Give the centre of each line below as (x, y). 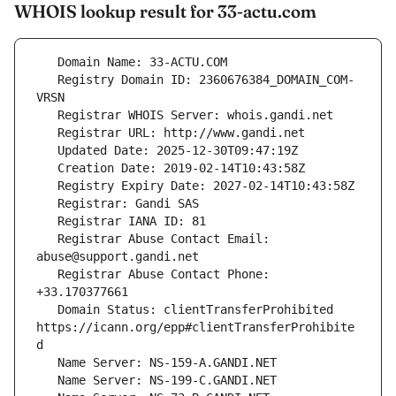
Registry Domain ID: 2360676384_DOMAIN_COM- (47, 80)
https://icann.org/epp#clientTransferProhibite (195, 327)
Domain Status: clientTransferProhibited (47, 310)
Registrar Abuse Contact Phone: (47, 274)
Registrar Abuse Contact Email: (47, 239)
